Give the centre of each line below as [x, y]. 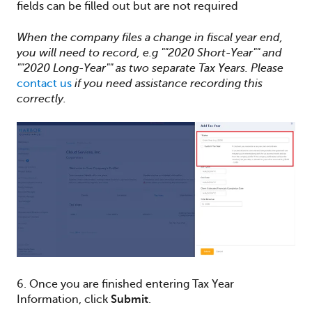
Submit [130, 300]
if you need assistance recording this [167, 83]
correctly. [41, 99]
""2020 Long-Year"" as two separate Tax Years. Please [150, 68]
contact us [44, 83]
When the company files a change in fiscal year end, [150, 37]
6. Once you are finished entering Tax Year [125, 284]
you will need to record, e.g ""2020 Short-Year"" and [149, 53]
